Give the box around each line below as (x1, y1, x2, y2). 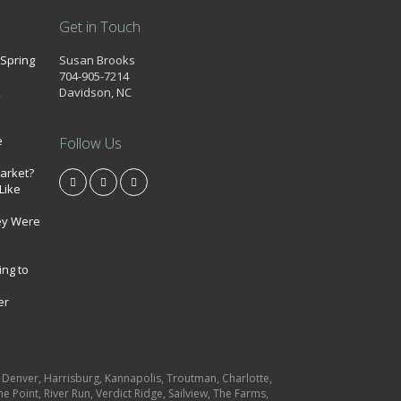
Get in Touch (59, 17, 141, 37)
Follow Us (59, 133, 122, 153)
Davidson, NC (59, 84, 132, 100)
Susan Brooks (59, 52, 135, 68)
